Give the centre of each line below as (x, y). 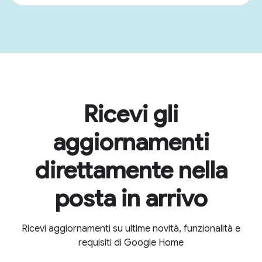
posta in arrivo (131, 198)
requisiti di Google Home (131, 243)
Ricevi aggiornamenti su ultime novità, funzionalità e (131, 229)
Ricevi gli (131, 114)
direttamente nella (131, 170)
